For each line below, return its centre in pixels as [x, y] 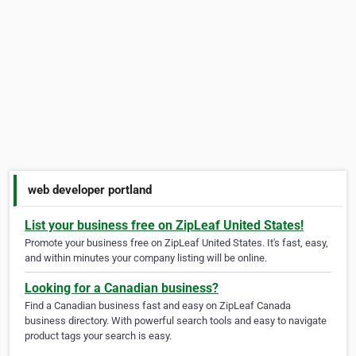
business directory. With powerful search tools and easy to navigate [176, 321]
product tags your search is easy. [98, 336]
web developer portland [90, 190]
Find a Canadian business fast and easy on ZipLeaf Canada [158, 306]
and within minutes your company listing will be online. [146, 258]
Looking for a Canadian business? [122, 288]
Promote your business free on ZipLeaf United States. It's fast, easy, [176, 243]
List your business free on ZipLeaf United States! [164, 226]
